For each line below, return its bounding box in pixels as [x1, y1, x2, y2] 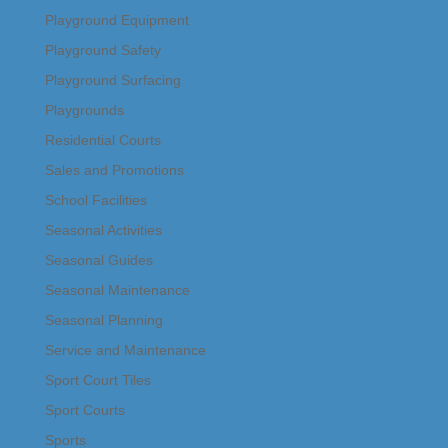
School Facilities [44, 192, 147, 209]
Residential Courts [44, 132, 161, 149]
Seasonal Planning [44, 312, 163, 329]
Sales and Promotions [44, 162, 184, 179]
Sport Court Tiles [44, 372, 151, 389]
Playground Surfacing [44, 72, 181, 89]
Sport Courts [44, 402, 125, 419]
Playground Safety [44, 42, 161, 59]
